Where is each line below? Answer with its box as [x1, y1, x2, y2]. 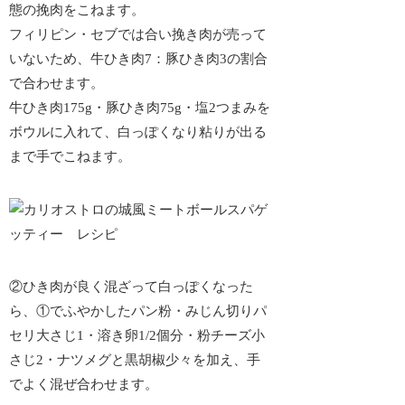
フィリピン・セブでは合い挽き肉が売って [9, 27, 268, 42]
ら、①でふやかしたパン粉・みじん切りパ [9, 304, 268, 319]
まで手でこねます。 [9, 149, 132, 165]
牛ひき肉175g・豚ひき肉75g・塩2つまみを [9, 100, 271, 116]
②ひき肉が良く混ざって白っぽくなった [9, 279, 254, 295]
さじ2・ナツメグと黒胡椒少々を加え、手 [9, 353, 261, 368]
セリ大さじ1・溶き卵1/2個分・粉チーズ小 [9, 328, 266, 344]
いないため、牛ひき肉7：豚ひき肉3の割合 [9, 52, 268, 67]
